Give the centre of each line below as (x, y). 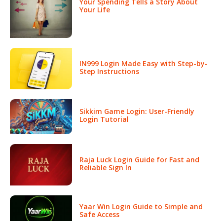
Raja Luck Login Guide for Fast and (139, 159)
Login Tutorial (104, 119)
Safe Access (99, 214)
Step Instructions (109, 71)
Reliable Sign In (105, 167)
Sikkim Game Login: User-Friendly (137, 111)
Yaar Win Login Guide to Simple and (141, 206)
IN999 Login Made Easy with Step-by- (143, 63)
